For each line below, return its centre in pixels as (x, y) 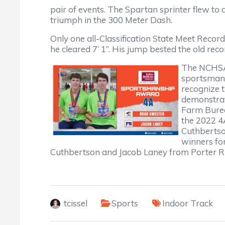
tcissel (76, 203)
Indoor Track (188, 203)
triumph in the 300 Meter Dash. (111, 20)
